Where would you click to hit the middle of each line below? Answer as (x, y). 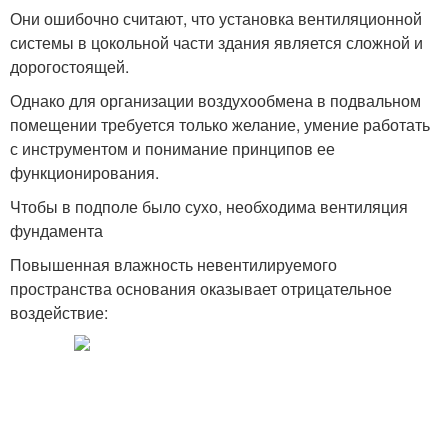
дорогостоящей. (69, 66)
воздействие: (59, 312)
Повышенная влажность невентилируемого (173, 264)
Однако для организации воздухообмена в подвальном (215, 100)
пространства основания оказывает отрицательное (201, 288)
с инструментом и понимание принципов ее (172, 148)
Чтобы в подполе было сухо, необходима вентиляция (209, 206)
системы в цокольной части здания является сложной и (216, 42)
